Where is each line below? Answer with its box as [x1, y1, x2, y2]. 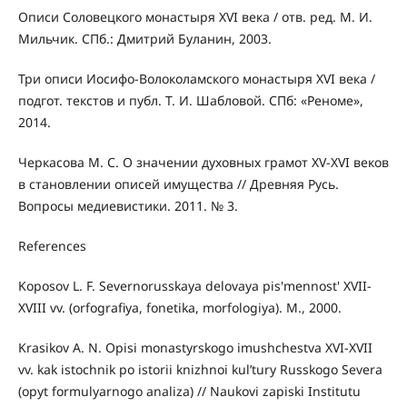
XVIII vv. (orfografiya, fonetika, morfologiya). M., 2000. [17, 298, 342, 316]
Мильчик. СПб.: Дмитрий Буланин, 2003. [17, 29, 272, 47]
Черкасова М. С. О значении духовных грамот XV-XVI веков [17, 153, 389, 171]
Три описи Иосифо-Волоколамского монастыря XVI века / [17, 69, 375, 87]
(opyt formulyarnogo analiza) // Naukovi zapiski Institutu [17, 382, 361, 400]
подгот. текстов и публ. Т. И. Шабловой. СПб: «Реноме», [17, 91, 363, 109]
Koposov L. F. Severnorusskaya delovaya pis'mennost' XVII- [17, 276, 372, 294]
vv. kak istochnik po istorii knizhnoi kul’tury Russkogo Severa [17, 360, 382, 378]
